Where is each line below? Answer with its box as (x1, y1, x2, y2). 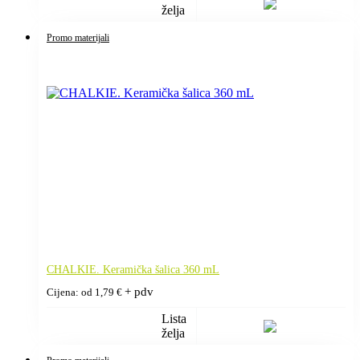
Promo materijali (47, 31, 109, 43)
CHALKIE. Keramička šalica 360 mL (47, 263, 219, 276)
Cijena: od (47, 286, 95, 298)
